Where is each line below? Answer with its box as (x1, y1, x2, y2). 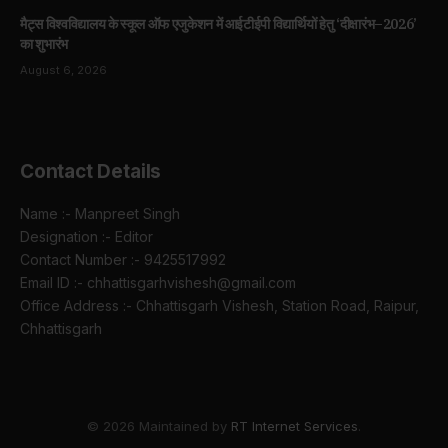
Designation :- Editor (20, 228, 153, 246)
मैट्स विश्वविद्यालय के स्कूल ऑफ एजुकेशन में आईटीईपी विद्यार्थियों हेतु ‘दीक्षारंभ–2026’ (20, 15, 418, 34)
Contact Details (20, 160, 162, 184)
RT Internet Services (231, 418, 358, 435)
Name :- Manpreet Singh (20, 205, 180, 223)
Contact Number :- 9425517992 (20, 251, 226, 269)
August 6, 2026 (20, 63, 107, 78)
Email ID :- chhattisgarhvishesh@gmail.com (20, 274, 296, 292)
